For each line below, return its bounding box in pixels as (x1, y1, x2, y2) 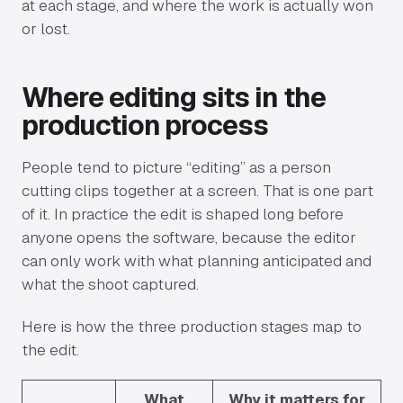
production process (22, 108, 269, 144)
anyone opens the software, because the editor (22, 228, 356, 248)
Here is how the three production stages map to (22, 316, 362, 336)
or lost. (22, 19, 70, 40)
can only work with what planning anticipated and (22, 251, 372, 272)
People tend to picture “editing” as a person (22, 157, 331, 178)
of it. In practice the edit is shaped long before (22, 204, 344, 225)
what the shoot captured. (22, 274, 199, 295)
